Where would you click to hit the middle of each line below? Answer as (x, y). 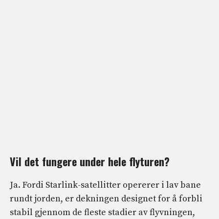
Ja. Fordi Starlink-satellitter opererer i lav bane (105, 185)
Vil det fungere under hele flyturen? (90, 162)
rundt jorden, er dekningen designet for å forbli (106, 199)
